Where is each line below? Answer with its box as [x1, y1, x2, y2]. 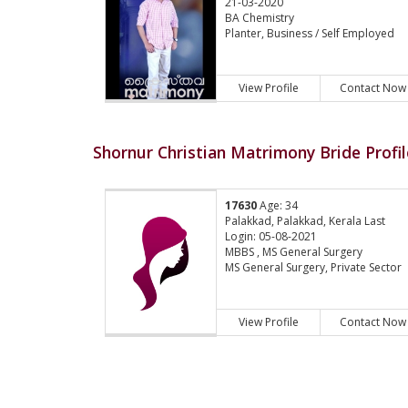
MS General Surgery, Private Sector [225, 260, 403, 276]
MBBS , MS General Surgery [225, 244, 363, 260]
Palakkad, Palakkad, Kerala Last [225, 213, 386, 229]
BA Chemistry [225, 10, 295, 26]
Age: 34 [257, 198, 299, 214]
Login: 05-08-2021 [225, 229, 318, 245]
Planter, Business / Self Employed [225, 25, 395, 42]
